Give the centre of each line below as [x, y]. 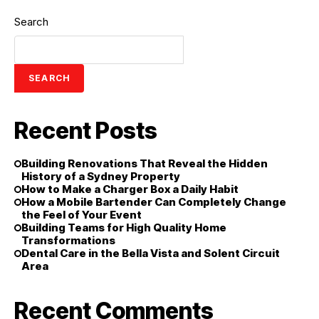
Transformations [68, 240]
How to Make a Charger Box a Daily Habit [130, 189]
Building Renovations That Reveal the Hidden [145, 163]
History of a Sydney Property [101, 176]
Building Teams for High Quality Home [124, 228]
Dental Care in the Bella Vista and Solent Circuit [151, 253]
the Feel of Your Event [82, 215]
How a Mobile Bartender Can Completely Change [154, 202]
